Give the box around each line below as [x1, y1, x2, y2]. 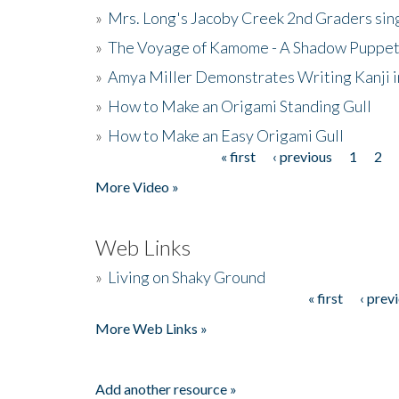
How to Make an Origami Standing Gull [108, 95, 371, 116]
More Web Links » [95, 319, 208, 337]
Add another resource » [95, 379, 237, 397]
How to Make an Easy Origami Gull [108, 125, 344, 145]
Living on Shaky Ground [108, 266, 265, 287]
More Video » [95, 177, 179, 195]
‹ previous [272, 147, 332, 165]
